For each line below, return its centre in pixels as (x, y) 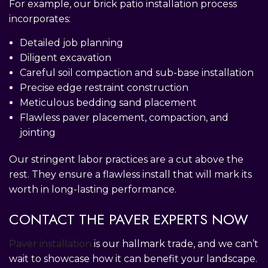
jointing (37, 132)
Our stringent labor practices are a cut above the (126, 159)
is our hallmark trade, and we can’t (175, 243)
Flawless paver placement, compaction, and (124, 117)
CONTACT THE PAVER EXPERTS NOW (129, 219)
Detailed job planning (71, 42)
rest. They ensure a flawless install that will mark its (130, 174)
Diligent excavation (65, 57)
